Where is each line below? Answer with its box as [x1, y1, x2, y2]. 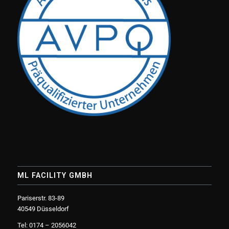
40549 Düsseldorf [17, 205, 69, 213]
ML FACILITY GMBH [17, 171, 93, 180]
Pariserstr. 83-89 [17, 194, 64, 202]
